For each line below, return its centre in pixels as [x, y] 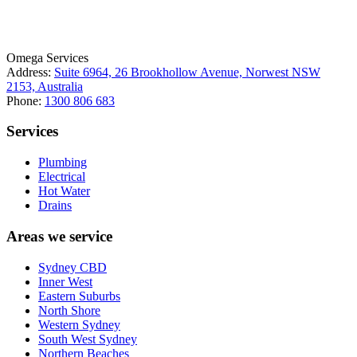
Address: [30, 72]
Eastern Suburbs [79, 296]
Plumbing [63, 163]
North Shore [69, 310]
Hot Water [64, 191]
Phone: [25, 100]
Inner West [65, 281]
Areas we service [59, 236]
